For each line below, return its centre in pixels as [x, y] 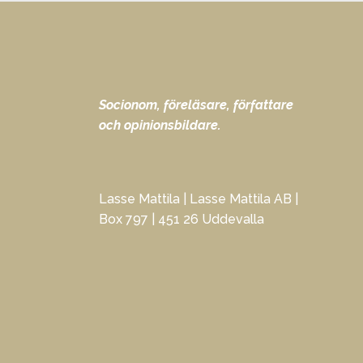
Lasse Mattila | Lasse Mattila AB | [199, 199]
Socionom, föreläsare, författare [196, 105]
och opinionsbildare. [160, 125]
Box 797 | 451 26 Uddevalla [181, 219]
